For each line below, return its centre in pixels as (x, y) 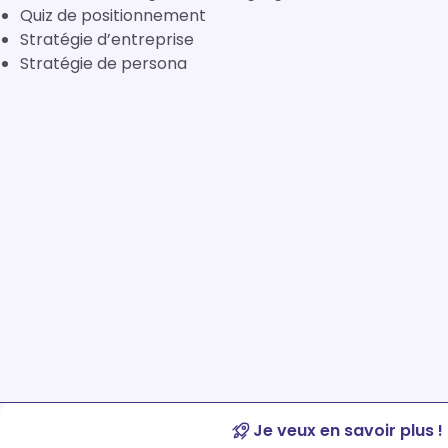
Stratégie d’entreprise (107, 39)
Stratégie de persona (103, 63)
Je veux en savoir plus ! (348, 430)
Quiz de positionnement (113, 15)
